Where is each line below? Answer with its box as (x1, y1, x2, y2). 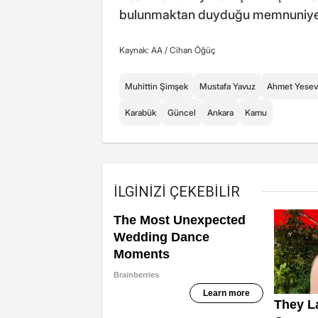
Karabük (125, 107, 156, 119)
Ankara (207, 107, 234, 119)
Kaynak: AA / (119, 45, 170, 56)
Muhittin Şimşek (125, 81, 188, 92)
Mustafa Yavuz (199, 81, 256, 92)
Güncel (168, 107, 196, 119)
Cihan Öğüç (170, 45, 215, 56)
